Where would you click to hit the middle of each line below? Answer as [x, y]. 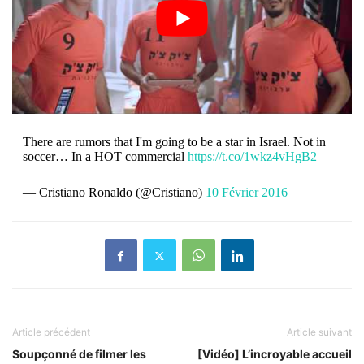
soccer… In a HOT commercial [105, 157]
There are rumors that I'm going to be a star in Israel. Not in [174, 142]
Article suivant [319, 332]
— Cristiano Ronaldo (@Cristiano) [114, 193]
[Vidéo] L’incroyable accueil [275, 354]
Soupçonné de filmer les [79, 354]
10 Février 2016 [246, 193]
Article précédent [51, 332]
